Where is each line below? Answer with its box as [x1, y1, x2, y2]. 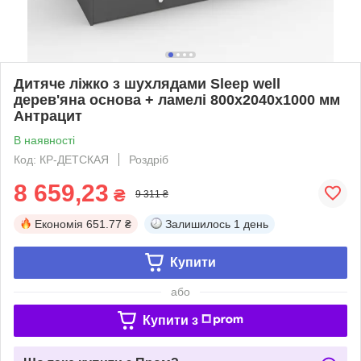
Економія [35, 217, 83, 230]
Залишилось [165, 217, 230, 230]
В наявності [14, 133, 75, 147]
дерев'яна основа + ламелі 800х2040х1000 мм [14, 91, 340, 108]
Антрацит [14, 107, 82, 124]
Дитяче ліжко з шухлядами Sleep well [14, 75, 280, 92]
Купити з [142, 313, 198, 327]
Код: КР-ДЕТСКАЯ [14, 152, 109, 166]
